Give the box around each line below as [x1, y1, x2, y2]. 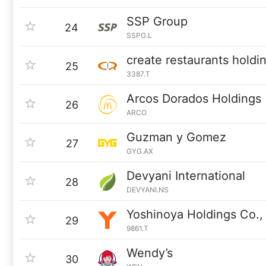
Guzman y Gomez [126, 130, 226, 144]
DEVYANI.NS [126, 185, 169, 194]
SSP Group [126, 14, 188, 28]
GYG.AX [126, 147, 153, 156]
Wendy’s [126, 246, 173, 260]
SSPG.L [126, 31, 152, 40]
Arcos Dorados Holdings [126, 91, 261, 106]
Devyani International [126, 169, 245, 183]
